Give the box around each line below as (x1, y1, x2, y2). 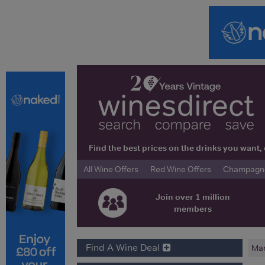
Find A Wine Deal (86, 241, 160, 253)
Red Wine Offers (150, 163, 211, 174)
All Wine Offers (83, 163, 138, 174)
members (173, 203, 212, 214)
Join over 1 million (155, 191, 230, 202)
